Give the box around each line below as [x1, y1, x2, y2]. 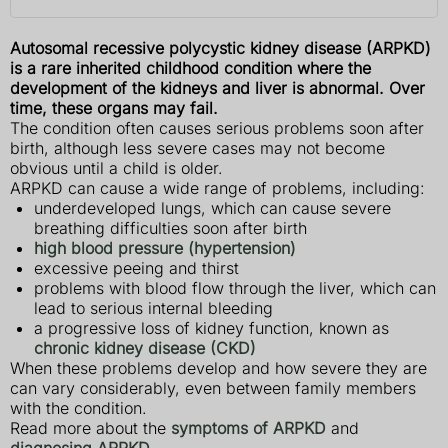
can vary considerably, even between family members [10, 378, 416, 399]
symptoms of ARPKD [171, 418, 326, 439]
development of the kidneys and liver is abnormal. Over [10, 78, 425, 99]
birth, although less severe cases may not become [10, 138, 385, 159]
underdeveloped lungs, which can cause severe [34, 198, 391, 219]
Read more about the [10, 418, 171, 439]
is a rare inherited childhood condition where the [10, 58, 371, 79]
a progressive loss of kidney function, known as [34, 318, 389, 339]
